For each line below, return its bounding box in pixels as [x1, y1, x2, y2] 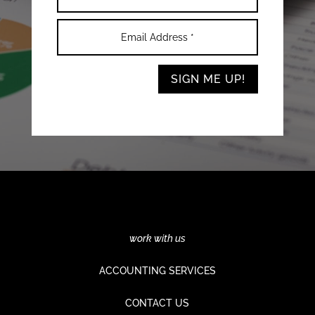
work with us [129, 232, 186, 244]
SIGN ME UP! [171, 72, 246, 86]
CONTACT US [125, 297, 190, 309]
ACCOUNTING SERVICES [98, 264, 216, 276]
